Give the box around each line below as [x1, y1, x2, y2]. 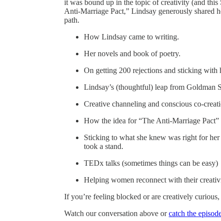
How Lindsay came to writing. [84, 32, 179, 41]
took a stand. [84, 142, 123, 150]
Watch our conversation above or [64, 209, 169, 218]
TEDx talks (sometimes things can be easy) [84, 158, 218, 167]
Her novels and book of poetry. [84, 49, 181, 58]
